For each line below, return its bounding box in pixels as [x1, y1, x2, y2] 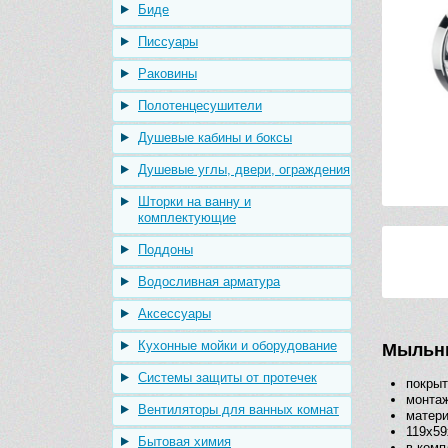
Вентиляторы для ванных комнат [138, 402, 339, 417]
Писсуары [138, 34, 198, 49]
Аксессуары [138, 306, 211, 321]
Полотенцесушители [138, 98, 262, 113]
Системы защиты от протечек [138, 370, 317, 385]
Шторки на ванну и [138, 194, 251, 209]
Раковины [138, 66, 197, 81]
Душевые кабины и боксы [138, 130, 292, 145]
